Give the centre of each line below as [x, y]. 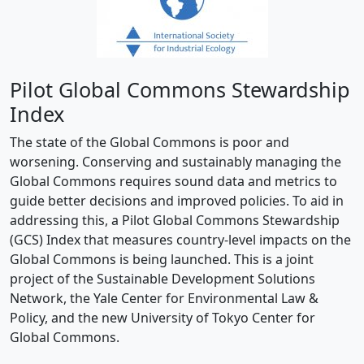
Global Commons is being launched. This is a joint [162, 260]
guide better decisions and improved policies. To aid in [177, 201]
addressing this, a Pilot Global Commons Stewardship [175, 221]
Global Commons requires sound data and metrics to [173, 182]
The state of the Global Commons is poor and [149, 143]
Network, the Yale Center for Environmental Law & [164, 299]
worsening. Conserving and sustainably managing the [175, 162]
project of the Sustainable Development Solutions [162, 279]
